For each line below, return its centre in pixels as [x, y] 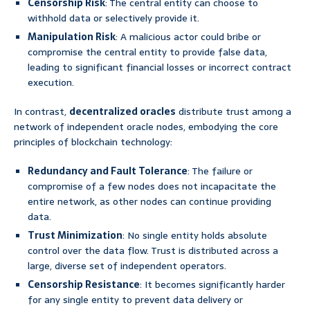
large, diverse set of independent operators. [127, 266]
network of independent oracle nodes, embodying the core [146, 127]
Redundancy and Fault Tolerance [108, 171]
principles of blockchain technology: [93, 142]
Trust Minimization [75, 236]
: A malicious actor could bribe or [188, 37]
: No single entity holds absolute [195, 236]
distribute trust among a [234, 112]
